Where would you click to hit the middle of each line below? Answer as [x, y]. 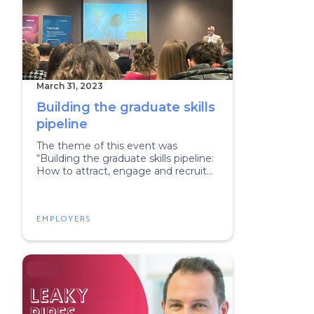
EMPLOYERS [64, 219]
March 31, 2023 [70, 86]
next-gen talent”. [78, 184]
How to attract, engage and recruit [122, 171]
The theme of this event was [107, 146]
